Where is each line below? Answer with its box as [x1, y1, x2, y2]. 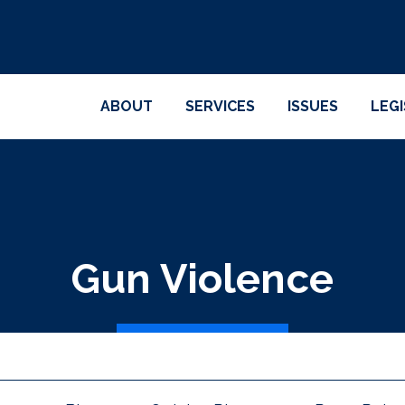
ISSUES [287, 98, 338, 116]
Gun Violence [71, 255, 334, 303]
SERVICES [185, 98, 255, 116]
